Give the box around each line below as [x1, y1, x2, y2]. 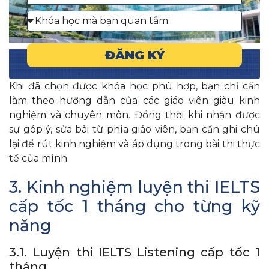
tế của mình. [9, 152, 71, 164]
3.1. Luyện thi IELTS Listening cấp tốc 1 [9, 244, 260, 259]
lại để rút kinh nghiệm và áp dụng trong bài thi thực [9, 138, 260, 150]
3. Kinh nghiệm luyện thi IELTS [9, 177, 260, 197]
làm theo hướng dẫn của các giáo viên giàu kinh [9, 94, 260, 106]
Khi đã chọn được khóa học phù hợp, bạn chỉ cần [9, 80, 260, 92]
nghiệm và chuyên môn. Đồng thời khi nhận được [9, 109, 260, 121]
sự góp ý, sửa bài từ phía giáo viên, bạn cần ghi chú [9, 123, 260, 135]
